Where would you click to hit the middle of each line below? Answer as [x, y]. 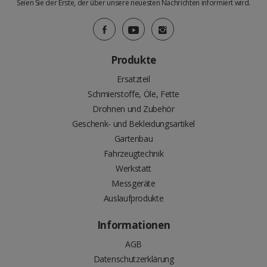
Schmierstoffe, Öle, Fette [133, 94]
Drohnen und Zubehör [133, 109]
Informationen [133, 225]
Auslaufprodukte [133, 198]
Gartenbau [133, 139]
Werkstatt [133, 169]
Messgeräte [133, 184]
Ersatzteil [133, 79]
